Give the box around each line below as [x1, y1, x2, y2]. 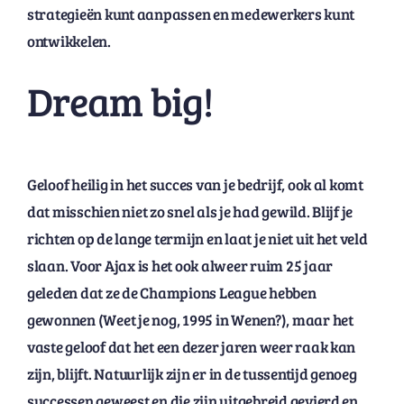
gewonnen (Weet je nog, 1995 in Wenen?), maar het [26, 309, 353, 331]
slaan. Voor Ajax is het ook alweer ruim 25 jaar [26, 255, 333, 277]
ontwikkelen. [26, 31, 111, 52]
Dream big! [26, 74, 214, 128]
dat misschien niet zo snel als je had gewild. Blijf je [26, 201, 353, 223]
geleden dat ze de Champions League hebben [26, 282, 317, 304]
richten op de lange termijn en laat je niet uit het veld [26, 228, 368, 250]
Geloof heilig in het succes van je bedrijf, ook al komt [26, 174, 363, 196]
